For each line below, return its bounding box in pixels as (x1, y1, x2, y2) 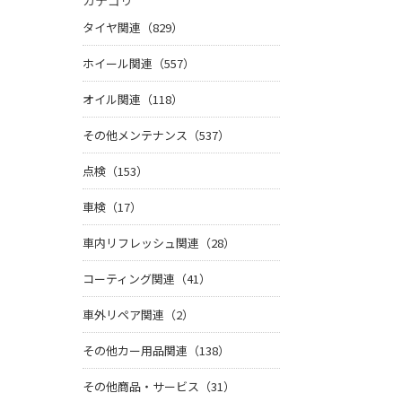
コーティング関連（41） (83, 270, 211, 288)
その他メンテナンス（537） (83, 127, 230, 144)
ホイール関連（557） (83, 55, 195, 73)
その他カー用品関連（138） (83, 342, 230, 360)
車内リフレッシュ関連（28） (83, 234, 235, 252)
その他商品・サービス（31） (83, 378, 235, 396)
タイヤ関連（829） (83, 19, 183, 37)
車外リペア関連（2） (83, 306, 194, 324)
